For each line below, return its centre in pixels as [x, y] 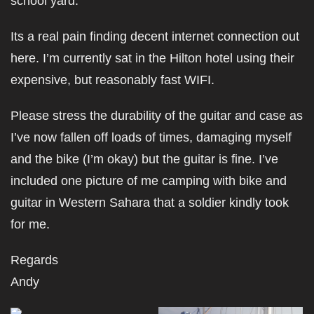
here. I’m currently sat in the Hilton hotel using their [152, 58]
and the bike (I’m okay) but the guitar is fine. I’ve [144, 159]
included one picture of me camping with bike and [149, 181]
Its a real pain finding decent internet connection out [155, 36]
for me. [30, 224]
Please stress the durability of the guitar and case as [157, 116]
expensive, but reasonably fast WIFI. [112, 80]
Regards [34, 260]
